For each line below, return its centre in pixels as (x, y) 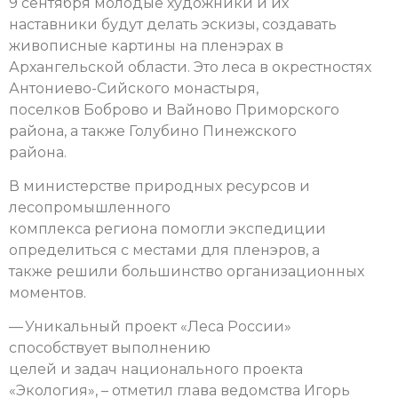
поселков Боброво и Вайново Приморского (174, 109)
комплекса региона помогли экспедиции (167, 228)
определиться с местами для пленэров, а (164, 250)
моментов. (48, 292)
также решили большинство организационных (187, 271)
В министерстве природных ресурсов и (159, 186)
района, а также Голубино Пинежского (153, 131)
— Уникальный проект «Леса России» (150, 327)
